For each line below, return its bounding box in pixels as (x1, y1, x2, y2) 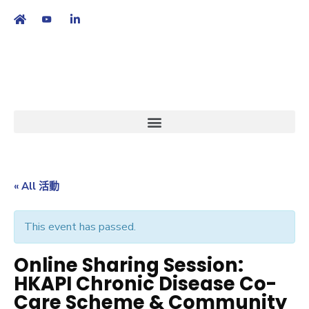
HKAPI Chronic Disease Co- (14, 270, 277, 297)
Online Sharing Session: (14, 252, 243, 279)
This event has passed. (24, 219, 136, 235)
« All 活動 (14, 179, 59, 193)
